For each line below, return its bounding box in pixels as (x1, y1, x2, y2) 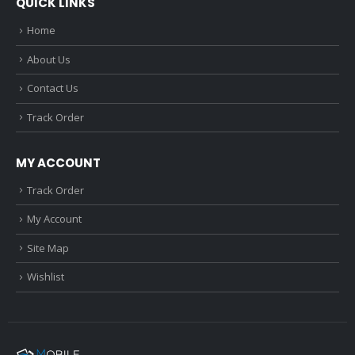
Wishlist (27, 269, 64, 284)
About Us (27, 52, 71, 67)
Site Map (27, 240, 69, 255)
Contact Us (27, 81, 78, 96)
